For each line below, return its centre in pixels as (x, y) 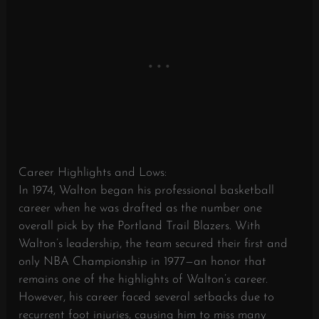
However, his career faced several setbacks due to (147, 297)
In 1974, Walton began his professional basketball (147, 190)
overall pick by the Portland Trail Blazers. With (140, 226)
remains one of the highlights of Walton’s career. (143, 279)
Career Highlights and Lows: (93, 172)
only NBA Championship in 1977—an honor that (143, 261)
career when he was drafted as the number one (141, 208)
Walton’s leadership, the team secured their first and (153, 244)
